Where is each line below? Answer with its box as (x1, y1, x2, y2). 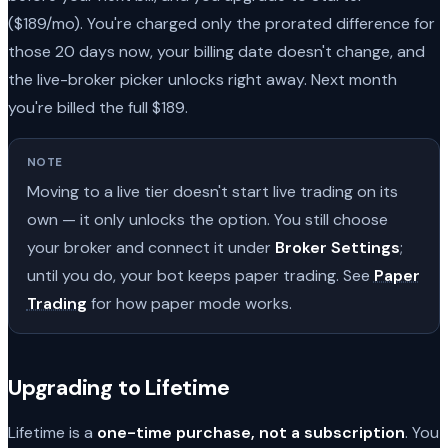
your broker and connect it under (26, 237, 275, 259)
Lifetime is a (8, 421, 97, 443)
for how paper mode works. (86, 293, 292, 315)
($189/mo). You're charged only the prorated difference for (8, 12, 435, 34)
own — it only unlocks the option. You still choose (26, 209, 388, 231)
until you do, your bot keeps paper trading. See (26, 265, 374, 287)
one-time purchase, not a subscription (97, 421, 405, 443)
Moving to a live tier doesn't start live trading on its (26, 181, 398, 203)
